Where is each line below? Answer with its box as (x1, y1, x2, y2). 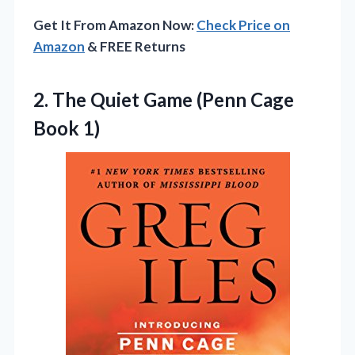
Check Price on (197, 17, 290, 34)
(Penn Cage (197, 88, 294, 112)
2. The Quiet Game (33, 88, 197, 112)
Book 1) (33, 116, 100, 140)
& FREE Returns (85, 38, 185, 55)
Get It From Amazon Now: (33, 17, 197, 34)
